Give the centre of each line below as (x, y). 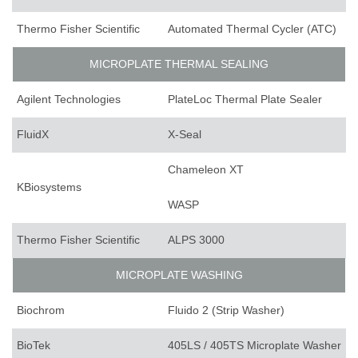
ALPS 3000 (196, 240)
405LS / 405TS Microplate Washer (255, 346)
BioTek (34, 346)
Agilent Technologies (69, 99)
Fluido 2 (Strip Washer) (226, 310)
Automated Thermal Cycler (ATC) (252, 29)
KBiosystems (49, 187)
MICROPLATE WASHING (179, 275)
